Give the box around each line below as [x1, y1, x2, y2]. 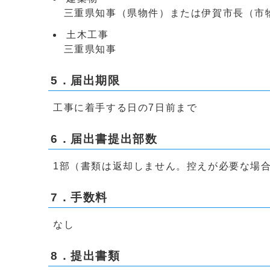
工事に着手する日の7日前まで [53, 102, 198, 113]
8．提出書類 [51, 250, 121, 262]
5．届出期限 [51, 74, 121, 87]
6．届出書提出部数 [51, 133, 158, 145]
